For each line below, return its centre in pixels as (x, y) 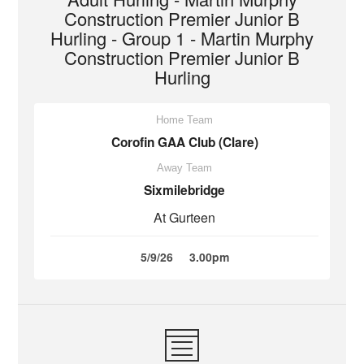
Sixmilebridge (184, 190)
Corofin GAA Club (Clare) (184, 142)
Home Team (184, 120)
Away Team (184, 168)
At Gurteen (184, 217)
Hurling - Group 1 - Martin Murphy (182, 38)
